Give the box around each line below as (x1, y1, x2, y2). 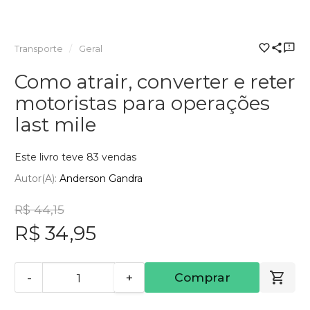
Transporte (15, 43, 63, 54)
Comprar (174, 270, 230, 285)
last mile (15, 112, 96, 136)
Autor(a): (15, 172, 60, 185)
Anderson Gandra (60, 172, 143, 185)
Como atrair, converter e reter (15, 69, 295, 93)
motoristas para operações (15, 91, 270, 115)
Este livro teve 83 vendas (15, 150, 136, 163)
